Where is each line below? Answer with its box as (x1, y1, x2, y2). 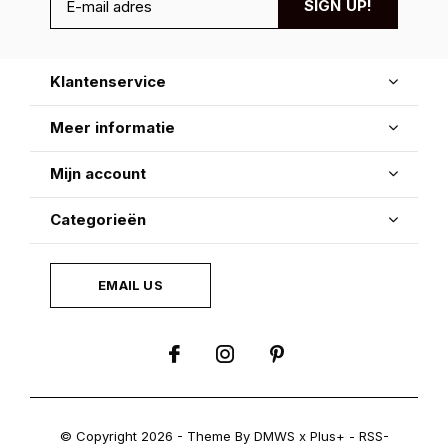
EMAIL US (98, 277, 163, 293)
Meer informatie (50, 118, 175, 137)
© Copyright (59, 428, 141, 444)
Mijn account (50, 164, 146, 183)
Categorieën (50, 210, 146, 229)
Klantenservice (50, 72, 166, 91)
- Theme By (172, 428, 254, 444)
